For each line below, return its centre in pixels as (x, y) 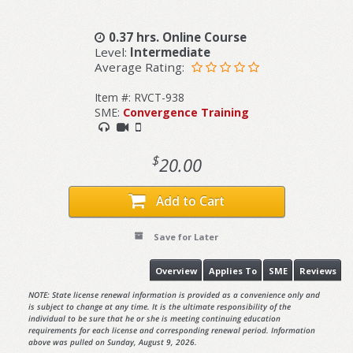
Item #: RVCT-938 (139, 97)
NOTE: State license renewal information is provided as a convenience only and (174, 295)
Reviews (318, 270)
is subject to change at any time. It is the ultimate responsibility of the (159, 307)
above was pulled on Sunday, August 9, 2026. (112, 342)
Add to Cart (190, 201)
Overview (176, 270)
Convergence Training (186, 112)
